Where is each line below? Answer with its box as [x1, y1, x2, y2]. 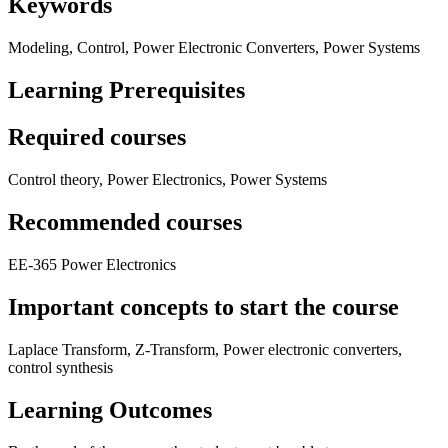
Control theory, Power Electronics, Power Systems [8, 171, 327, 189]
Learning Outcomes [8, 396, 212, 423]
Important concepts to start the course [8, 293, 399, 320]
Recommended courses [8, 208, 242, 235]
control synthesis [8, 358, 113, 376]
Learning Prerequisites [8, 77, 245, 104]
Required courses [8, 124, 186, 151]
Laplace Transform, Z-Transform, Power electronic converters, [8, 340, 402, 358]
